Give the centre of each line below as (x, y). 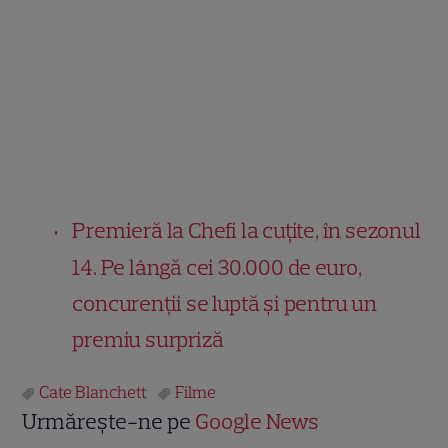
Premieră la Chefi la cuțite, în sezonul (246, 231)
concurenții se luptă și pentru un (224, 304)
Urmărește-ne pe (109, 422)
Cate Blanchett (93, 392)
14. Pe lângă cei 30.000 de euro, (217, 268)
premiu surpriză (148, 340)
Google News (257, 422)
